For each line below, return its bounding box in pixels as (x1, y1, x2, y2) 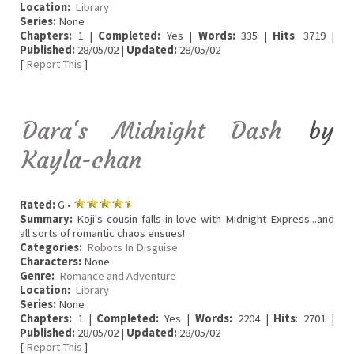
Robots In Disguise (87, 240, 178, 255)
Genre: (20, 269, 57, 284)
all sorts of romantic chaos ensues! (20, 226, 185, 241)
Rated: (20, 198, 55, 213)
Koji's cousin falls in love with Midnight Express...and (73, 212, 334, 227)
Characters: (20, 254, 81, 269)
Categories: (20, 240, 82, 255)
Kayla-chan (22, 145, 141, 175)
